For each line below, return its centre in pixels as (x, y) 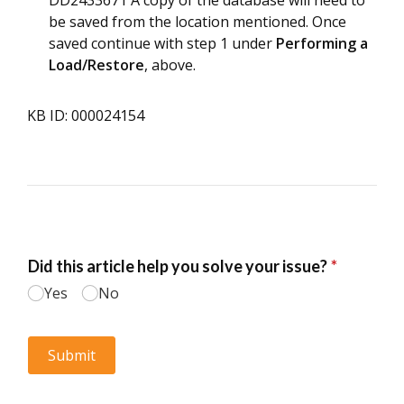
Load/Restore (96, 65)
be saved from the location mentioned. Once (197, 22)
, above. (170, 65)
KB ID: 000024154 (86, 115)
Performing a (322, 43)
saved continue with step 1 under (162, 43)
